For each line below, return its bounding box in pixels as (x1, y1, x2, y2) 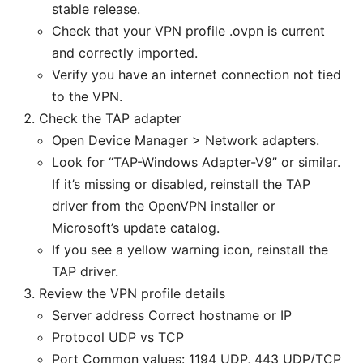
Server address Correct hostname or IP (52, 307, 292, 324)
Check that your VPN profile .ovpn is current (52, 23, 325, 40)
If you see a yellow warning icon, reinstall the (52, 241, 328, 258)
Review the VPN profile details (39, 285, 225, 302)
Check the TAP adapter (39, 110, 181, 127)
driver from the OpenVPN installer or (52, 198, 275, 215)
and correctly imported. (52, 45, 198, 62)
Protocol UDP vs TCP (52, 329, 184, 346)
